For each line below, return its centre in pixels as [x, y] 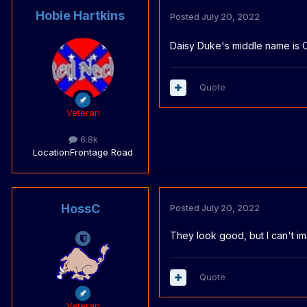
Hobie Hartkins [80, 16]
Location [51, 152]
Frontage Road [101, 152]
